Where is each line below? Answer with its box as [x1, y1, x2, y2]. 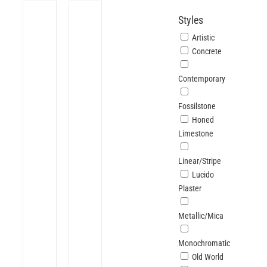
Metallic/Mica [178, 211, 224, 221]
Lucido [192, 170, 215, 179]
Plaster [178, 184, 202, 193]
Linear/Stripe [178, 156, 222, 166]
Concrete [192, 46, 222, 56]
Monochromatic [178, 238, 231, 248]
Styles [178, 14, 204, 26]
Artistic [192, 33, 215, 42]
